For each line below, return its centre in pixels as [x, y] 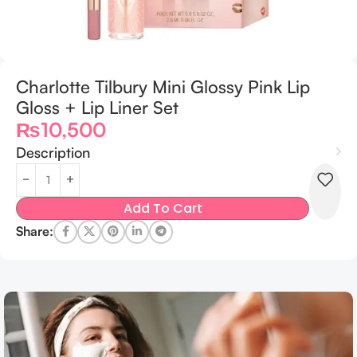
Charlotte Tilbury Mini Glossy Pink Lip [163, 86]
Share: [35, 231]
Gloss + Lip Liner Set [97, 107]
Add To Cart [163, 208]
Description [53, 152]
